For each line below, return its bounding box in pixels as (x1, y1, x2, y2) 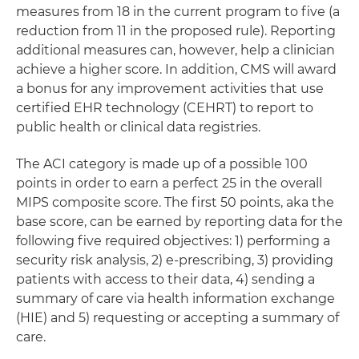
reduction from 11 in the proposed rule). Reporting (16, 23, 336, 38)
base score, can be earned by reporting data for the (16, 214, 343, 229)
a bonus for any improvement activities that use (16, 81, 324, 96)
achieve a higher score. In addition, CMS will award (16, 62, 337, 77)
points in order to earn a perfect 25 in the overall (16, 175, 322, 191)
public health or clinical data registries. (16, 119, 260, 135)
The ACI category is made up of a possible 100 (16, 156, 308, 171)
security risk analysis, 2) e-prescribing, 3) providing (16, 252, 333, 268)
